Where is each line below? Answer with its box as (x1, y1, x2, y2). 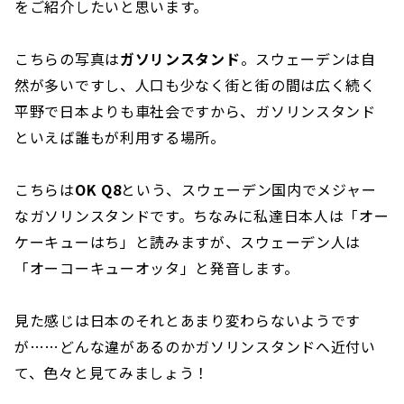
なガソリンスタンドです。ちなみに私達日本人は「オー (14, 205, 390, 227)
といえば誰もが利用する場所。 (14, 126, 225, 149)
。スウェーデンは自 (240, 48, 376, 70)
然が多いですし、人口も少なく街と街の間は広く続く (14, 74, 376, 96)
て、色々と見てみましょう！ (14, 362, 210, 384)
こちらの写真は (14, 48, 120, 70)
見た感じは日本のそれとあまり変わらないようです (14, 309, 362, 332)
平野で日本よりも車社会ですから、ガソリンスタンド (14, 100, 376, 123)
